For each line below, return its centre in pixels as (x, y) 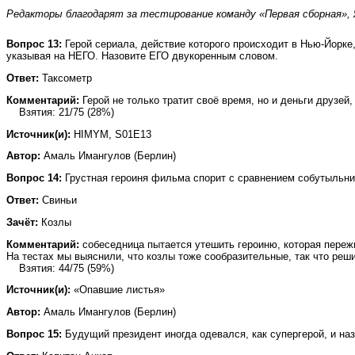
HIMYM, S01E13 (111, 134)
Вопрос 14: (34, 178)
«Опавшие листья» (118, 290)
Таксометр (65, 78)
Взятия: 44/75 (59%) (60, 268)
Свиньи (58, 200)
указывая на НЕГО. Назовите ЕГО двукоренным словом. (142, 56)
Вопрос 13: (34, 44)
